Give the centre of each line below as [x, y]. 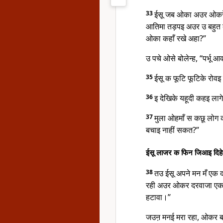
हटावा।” [158, 197]
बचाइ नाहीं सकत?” [172, 130]
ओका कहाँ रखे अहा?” [176, 38]
